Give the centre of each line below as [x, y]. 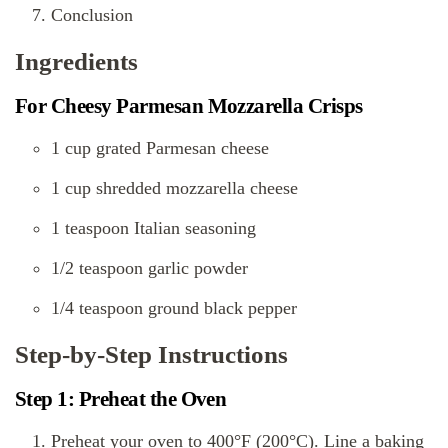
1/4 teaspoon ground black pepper [174, 307]
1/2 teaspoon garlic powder [149, 267]
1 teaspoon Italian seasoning [153, 227]
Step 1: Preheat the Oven [121, 398]
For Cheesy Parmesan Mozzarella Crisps [189, 105]
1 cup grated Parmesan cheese [160, 147]
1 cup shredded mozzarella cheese [174, 187]
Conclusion [92, 15]
